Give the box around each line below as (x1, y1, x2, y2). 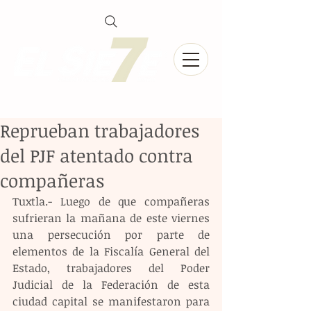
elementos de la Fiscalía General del (12, 244, 210, 259)
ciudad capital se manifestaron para (12, 294, 210, 309)
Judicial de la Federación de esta (12, 277, 210, 292)
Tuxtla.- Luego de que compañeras (12, 194, 210, 209)
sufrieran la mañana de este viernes (12, 210, 210, 226)
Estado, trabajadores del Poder (12, 260, 210, 276)
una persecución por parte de (12, 227, 210, 242)
